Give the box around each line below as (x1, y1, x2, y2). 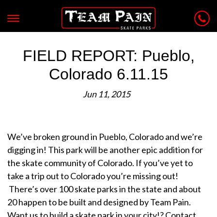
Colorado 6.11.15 (49, 65, 168, 83)
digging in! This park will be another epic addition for (7, 144, 203, 155)
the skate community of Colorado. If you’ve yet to (7, 157, 193, 168)
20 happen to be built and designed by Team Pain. (7, 197, 191, 207)
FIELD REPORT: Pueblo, (22, 47, 195, 64)
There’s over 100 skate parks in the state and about (7, 184, 201, 194)
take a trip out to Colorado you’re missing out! (7, 170, 178, 181)
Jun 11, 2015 (83, 89, 130, 99)
